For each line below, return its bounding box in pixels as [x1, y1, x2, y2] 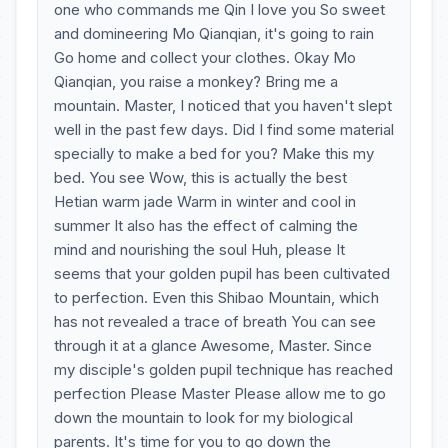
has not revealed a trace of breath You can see [54, 312, 376, 331]
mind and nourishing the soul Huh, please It [54, 240, 345, 259]
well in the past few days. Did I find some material [54, 120, 394, 139]
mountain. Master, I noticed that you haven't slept [54, 96, 392, 115]
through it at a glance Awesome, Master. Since [54, 336, 372, 355]
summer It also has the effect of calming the [54, 216, 358, 235]
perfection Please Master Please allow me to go [54, 384, 386, 403]
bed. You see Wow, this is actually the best [54, 168, 347, 187]
